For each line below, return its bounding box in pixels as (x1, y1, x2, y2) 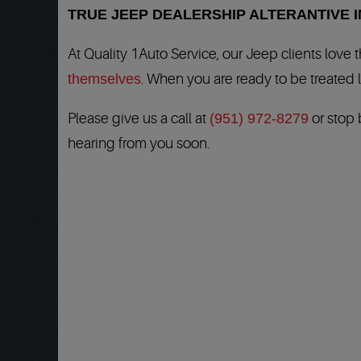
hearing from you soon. (68, 135, 210, 151)
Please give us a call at (68, 110, 210, 127)
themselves (68, 71, 141, 87)
